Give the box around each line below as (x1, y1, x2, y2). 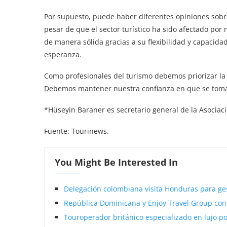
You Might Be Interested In (55, 156, 178, 168)
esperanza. (44, 50, 82, 59)
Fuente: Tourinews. (44, 126, 109, 136)
